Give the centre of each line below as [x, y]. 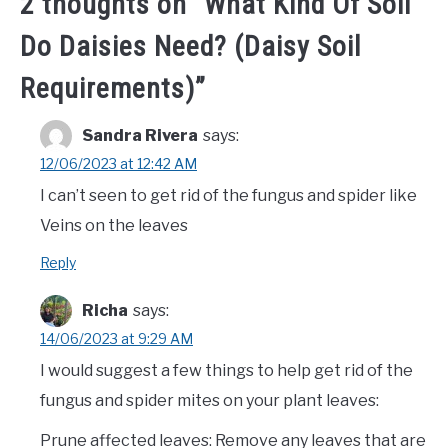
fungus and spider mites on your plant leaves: [209, 401]
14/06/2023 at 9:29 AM [116, 339]
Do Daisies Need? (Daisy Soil [190, 47]
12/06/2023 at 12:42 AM [118, 164]
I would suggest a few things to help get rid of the [226, 371]
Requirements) [107, 89]
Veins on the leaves [114, 226]
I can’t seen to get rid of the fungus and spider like [228, 196]
